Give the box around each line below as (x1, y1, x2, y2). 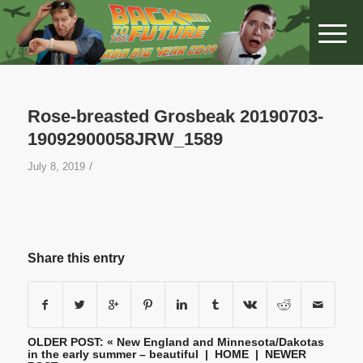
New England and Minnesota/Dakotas (116, 335, 324, 349)
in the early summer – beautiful (27, 348, 199, 361)
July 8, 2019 (27, 160, 85, 173)
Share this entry (27, 251, 125, 266)
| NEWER (248, 348, 306, 361)
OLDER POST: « (27, 335, 117, 349)
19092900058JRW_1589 (27, 129, 223, 149)
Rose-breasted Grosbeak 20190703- (27, 106, 323, 126)
